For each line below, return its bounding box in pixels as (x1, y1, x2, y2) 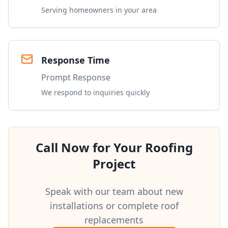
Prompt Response (41, 72, 110, 83)
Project (93, 155, 135, 172)
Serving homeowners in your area (41, 5, 157, 15)
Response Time (41, 54, 110, 66)
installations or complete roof (49, 199, 179, 212)
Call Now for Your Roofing (35, 139, 193, 156)
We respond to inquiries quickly (41, 88, 150, 97)
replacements (84, 214, 144, 226)
